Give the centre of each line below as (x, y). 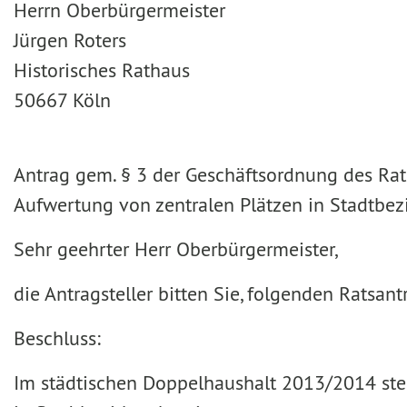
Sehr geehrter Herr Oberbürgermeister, (176, 249)
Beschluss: (57, 338)
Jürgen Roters (70, 40)
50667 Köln (62, 100)
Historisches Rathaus (102, 70)
